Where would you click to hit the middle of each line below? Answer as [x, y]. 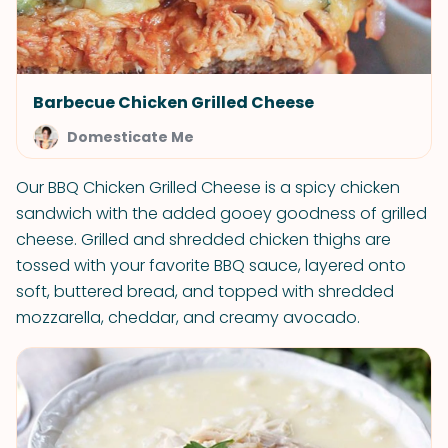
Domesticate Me [130, 137]
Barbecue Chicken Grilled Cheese [173, 102]
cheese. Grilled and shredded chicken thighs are [203, 239]
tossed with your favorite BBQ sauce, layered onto [211, 265]
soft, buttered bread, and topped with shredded [205, 291]
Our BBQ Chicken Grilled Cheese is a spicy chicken [208, 187]
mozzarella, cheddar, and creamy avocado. [188, 317]
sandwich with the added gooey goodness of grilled [221, 213]
